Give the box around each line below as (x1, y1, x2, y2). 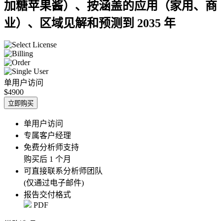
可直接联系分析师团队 (24, 166, 103, 175)
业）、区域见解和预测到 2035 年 (4, 16, 176, 30)
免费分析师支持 (24, 143, 79, 151)
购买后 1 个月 (24, 154, 71, 163)
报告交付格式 (24, 190, 71, 199)
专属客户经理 (24, 131, 71, 140)
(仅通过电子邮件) (24, 178, 84, 187)
